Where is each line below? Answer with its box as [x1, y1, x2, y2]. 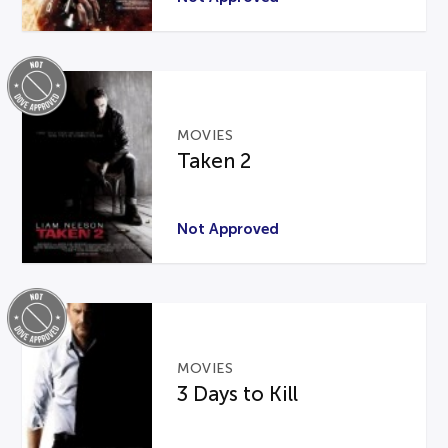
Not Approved [177, 220, 280, 238]
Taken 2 [177, 150, 252, 173]
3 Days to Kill [177, 382, 299, 405]
